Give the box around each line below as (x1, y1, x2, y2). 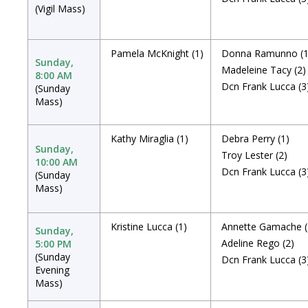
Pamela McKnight (111, 47, 189, 60)
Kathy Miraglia (111, 132, 174, 145)
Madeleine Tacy (221, 63, 291, 76)
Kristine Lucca (111, 220, 173, 233)
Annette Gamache (221, 220, 302, 233)
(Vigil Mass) (35, 2, 85, 15)
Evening (35, 263, 69, 276)
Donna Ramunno (221, 47, 298, 60)
